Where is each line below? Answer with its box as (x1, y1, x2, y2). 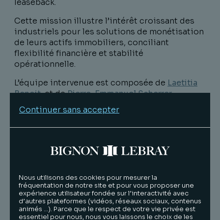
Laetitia (167, 78, 197, 88)
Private (159, 110, 187, 120)
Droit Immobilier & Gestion (82, 132, 189, 142)
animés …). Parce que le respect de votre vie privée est (19, 205, 195, 214)
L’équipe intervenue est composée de (14, 78, 167, 88)
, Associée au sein (131, 121, 204, 131)
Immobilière (14, 142, 62, 153)
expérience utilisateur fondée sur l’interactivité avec (19, 189, 189, 198)
